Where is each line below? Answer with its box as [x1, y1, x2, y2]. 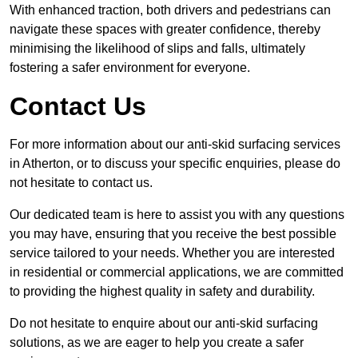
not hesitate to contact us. [10, 176, 153, 190]
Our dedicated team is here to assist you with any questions [10, 208, 344, 222]
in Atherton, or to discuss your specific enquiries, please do [10, 157, 340, 171]
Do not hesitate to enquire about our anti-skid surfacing [10, 316, 318, 331]
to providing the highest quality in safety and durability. [10, 284, 315, 299]
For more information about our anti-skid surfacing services [10, 137, 340, 152]
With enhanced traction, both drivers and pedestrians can [10, 3, 331, 18]
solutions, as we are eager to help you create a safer [10, 336, 304, 350]
